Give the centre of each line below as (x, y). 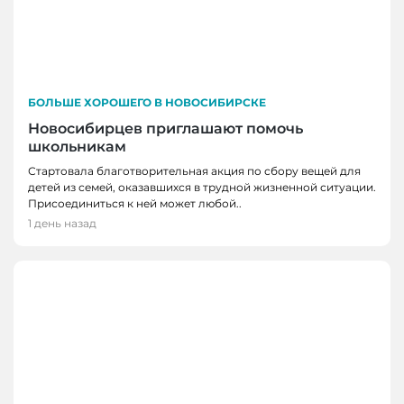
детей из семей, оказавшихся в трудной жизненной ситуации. (202, 187)
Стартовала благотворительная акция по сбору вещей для (194, 170)
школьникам (77, 146)
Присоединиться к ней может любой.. (135, 203)
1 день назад (62, 223)
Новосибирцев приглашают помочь (165, 128)
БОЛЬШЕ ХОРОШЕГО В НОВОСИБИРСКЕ (147, 102)
